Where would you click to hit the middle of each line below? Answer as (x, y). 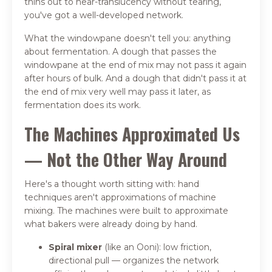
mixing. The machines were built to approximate (126, 211)
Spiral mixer (76, 247)
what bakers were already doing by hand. (111, 224)
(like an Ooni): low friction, (158, 247)
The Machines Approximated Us (132, 134)
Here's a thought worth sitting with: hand (112, 184)
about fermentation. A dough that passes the (121, 52)
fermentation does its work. (83, 105)
